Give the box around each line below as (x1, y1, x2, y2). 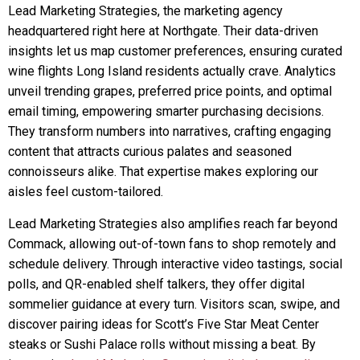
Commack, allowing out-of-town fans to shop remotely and (8, 236, 336, 252)
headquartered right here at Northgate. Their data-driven (8, 23, 318, 39)
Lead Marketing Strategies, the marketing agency (8, 3, 283, 18)
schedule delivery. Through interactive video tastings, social (8, 256, 342, 272)
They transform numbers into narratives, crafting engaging (8, 124, 331, 139)
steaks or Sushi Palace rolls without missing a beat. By (8, 337, 316, 352)
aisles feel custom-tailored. (8, 184, 163, 199)
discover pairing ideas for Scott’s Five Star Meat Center (8, 317, 319, 332)
